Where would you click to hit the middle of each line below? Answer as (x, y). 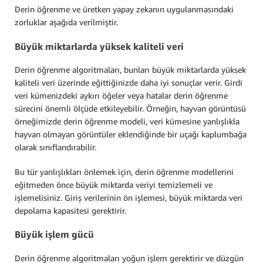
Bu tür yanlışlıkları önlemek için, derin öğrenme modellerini (124, 171)
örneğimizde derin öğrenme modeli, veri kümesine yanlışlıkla (127, 121)
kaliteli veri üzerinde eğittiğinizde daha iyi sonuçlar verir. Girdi (129, 82)
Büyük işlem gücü (54, 235)
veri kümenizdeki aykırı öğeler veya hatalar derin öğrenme (121, 95)
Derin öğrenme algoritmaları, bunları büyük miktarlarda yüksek (130, 69)
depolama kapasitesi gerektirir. (70, 210)
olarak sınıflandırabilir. (55, 147)
